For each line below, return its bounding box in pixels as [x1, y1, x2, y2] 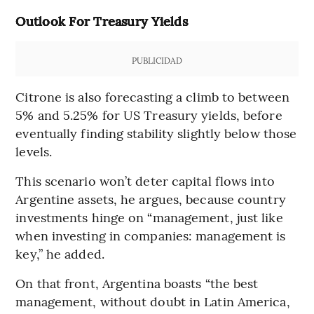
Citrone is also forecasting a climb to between [15, 88, 289, 106]
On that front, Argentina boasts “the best [15, 274, 259, 292]
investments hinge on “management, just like [15, 208, 283, 226]
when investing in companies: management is [15, 226, 286, 245]
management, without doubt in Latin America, [15, 292, 290, 310]
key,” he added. [15, 245, 104, 263]
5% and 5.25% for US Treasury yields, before [15, 106, 282, 124]
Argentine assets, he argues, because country [15, 190, 286, 208]
